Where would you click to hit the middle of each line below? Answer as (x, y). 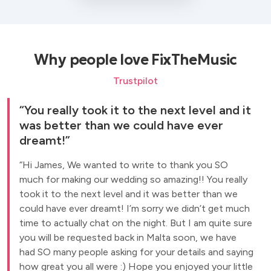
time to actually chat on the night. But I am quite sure (136, 223)
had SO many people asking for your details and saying (136, 252)
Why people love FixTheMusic (135, 60)
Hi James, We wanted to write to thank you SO (125, 165)
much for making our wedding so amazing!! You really (133, 179)
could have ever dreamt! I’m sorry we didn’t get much (135, 208)
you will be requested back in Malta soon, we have (128, 237)
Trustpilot (135, 81)
